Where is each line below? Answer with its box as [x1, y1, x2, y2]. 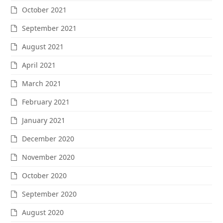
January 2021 [22, 115, 66, 125]
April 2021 [22, 60, 56, 70]
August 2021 [22, 41, 64, 51]
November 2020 [22, 152, 75, 162]
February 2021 [22, 97, 70, 107]
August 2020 [22, 207, 64, 217]
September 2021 [22, 23, 77, 33]
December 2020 [22, 133, 75, 143]
